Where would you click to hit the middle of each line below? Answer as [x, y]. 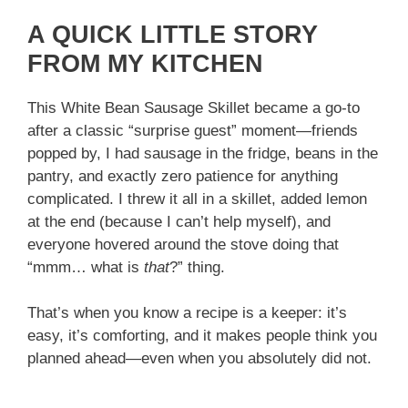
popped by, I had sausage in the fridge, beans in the [203, 153]
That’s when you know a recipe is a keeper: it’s [187, 313]
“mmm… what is [86, 267]
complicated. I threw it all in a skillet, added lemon [197, 199]
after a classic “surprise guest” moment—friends [193, 130]
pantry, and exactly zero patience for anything [183, 176]
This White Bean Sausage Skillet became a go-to [194, 107]
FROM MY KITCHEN [145, 63]
